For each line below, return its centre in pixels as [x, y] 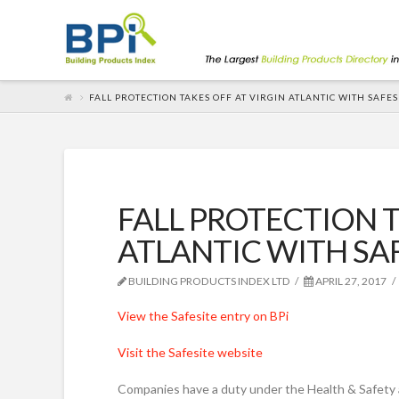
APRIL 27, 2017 [350, 281]
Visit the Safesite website [190, 352]
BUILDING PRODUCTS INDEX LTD [208, 281]
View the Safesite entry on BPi [203, 315]
